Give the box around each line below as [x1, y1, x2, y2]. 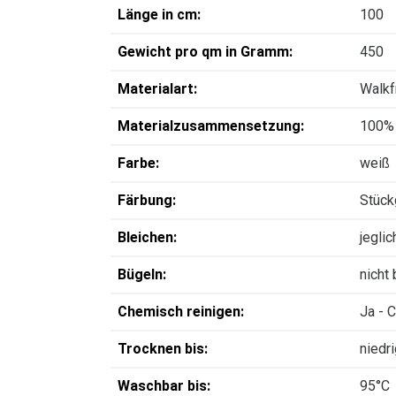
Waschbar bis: [118, 377, 210, 394]
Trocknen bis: [118, 340, 208, 357]
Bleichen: [118, 229, 177, 246]
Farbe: [118, 155, 159, 171]
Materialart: [118, 80, 197, 97]
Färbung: [118, 192, 176, 209]
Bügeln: [118, 266, 166, 283]
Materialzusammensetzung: [118, 118, 304, 134]
